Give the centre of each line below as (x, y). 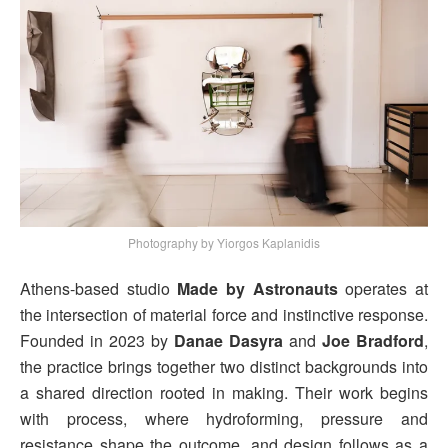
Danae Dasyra (228, 341)
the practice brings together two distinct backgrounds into (224, 367)
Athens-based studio (99, 289)
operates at (383, 289)
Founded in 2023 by (97, 341)
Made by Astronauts (257, 289)
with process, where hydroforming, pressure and (224, 419)
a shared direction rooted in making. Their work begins (224, 393)
